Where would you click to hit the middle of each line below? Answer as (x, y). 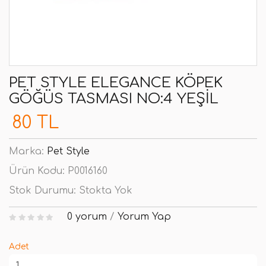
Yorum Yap (144, 217)
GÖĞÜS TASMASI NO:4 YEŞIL (114, 99)
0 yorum (87, 217)
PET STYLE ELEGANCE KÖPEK (116, 83)
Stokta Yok (106, 191)
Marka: (28, 151)
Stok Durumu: (44, 191)
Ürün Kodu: (38, 171)
